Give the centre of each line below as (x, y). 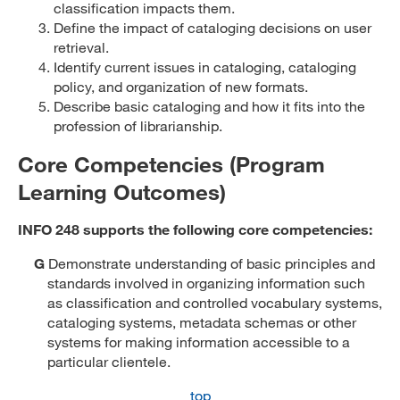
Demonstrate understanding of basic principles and (210, 263)
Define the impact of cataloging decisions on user (212, 27)
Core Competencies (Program (171, 164)
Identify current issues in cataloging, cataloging (205, 67)
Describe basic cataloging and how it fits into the (209, 106)
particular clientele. (109, 361)
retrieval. (81, 47)
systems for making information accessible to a (199, 342)
